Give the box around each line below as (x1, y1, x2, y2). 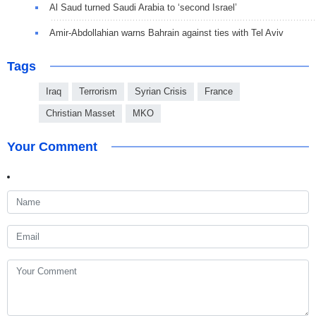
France (205, 86, 233, 97)
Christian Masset (46, 108, 115, 119)
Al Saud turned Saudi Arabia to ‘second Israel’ (49, 2, 237, 13)
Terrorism (79, 86, 117, 97)
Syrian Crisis (135, 86, 187, 97)
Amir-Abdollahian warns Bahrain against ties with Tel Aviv (49, 28, 284, 39)
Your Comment (7, 140, 97, 154)
